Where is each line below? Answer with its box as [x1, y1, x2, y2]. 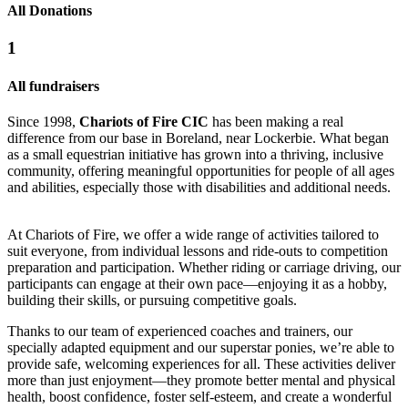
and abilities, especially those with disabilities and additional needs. [7, 178, 391, 195]
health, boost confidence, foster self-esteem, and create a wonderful [7, 388, 392, 404]
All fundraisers [7, 77, 99, 94]
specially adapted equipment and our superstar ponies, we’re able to [7, 339, 394, 355]
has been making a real [209, 113, 343, 129]
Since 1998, [7, 113, 79, 129]
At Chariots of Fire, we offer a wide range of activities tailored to [7, 226, 379, 242]
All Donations [7, 3, 92, 19]
